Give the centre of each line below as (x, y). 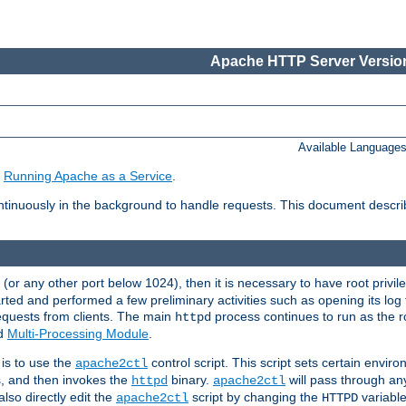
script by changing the (255, 396)
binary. (190, 379)
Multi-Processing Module (78, 333)
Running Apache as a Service (88, 176)
